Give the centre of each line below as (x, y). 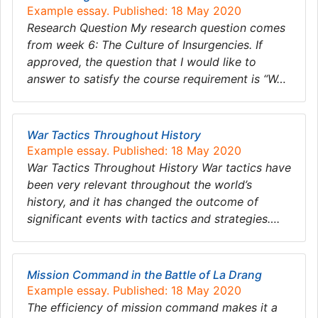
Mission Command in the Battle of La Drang (144, 275)
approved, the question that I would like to (142, 62)
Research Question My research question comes (156, 28)
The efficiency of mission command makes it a (152, 307)
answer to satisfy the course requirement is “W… (157, 79)
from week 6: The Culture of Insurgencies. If (145, 45)
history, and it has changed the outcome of (143, 202)
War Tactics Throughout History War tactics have (159, 168)
